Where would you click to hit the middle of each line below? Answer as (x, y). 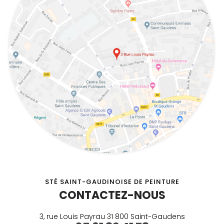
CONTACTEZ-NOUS (112, 195)
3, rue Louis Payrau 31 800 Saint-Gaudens (112, 216)
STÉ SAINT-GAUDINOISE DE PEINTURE (112, 181)
